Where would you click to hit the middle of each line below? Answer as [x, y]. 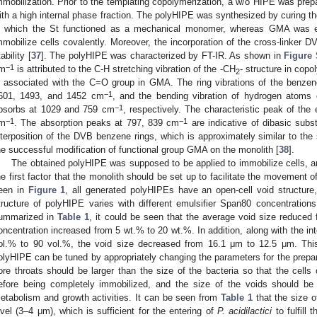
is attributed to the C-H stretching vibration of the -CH [125, 69]
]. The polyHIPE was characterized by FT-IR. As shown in [162, 56]
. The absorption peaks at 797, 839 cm [97, 123]
